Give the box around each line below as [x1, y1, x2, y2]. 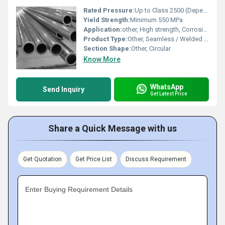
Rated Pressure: [83, 7, 135, 14]
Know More [83, 55, 121, 63]
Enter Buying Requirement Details [25, 185, 133, 193]
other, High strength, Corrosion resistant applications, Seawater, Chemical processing [122, 26, 203, 33]
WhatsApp [150, 82, 183, 91]
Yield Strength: [83, 16, 130, 24]
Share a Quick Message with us [48, 123, 177, 134]
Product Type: [83, 35, 128, 43]
